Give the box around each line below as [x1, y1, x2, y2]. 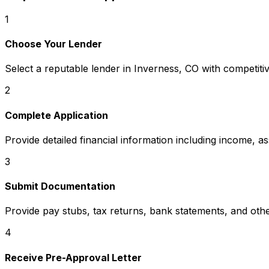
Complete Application [5, 109, 108, 121]
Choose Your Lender [5, 38, 102, 50]
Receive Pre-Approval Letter [5, 251, 142, 264]
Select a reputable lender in [5, 62, 134, 75]
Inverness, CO [134, 62, 199, 75]
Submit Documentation [5, 180, 115, 193]
